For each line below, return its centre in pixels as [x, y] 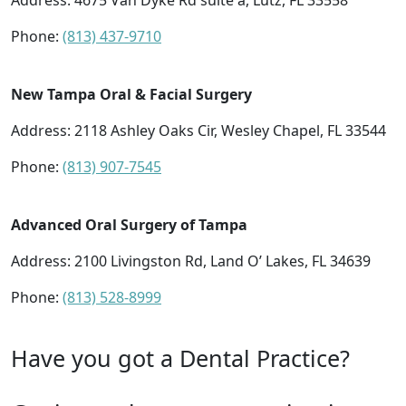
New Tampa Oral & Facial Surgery [131, 95]
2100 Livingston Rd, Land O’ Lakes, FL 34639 [222, 261]
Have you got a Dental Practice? [180, 358]
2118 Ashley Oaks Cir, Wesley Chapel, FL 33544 [230, 131]
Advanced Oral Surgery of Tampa [129, 225]
